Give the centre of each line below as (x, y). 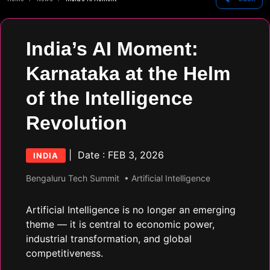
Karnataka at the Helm (128, 74)
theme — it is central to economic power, (120, 224)
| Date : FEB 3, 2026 (115, 155)
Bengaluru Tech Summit (73, 178)
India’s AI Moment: (112, 49)
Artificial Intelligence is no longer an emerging (131, 210)
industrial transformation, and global (109, 239)
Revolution (77, 123)
